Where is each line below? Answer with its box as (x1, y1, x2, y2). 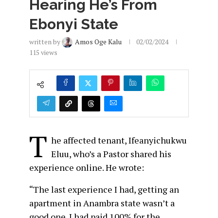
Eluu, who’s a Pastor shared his (51, 148, 171, 160)
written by (29, 36, 62, 46)
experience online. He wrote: (29, 162, 144, 174)
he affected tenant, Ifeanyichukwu (51, 134, 187, 146)
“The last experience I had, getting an (29, 183, 179, 196)
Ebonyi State (29, 15, 118, 33)
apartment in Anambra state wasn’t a (29, 197, 175, 209)
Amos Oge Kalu (75, 36, 122, 46)
